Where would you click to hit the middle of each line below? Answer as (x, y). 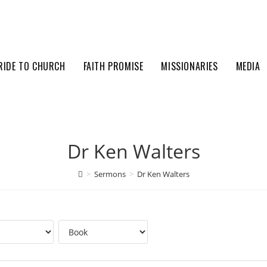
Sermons (110, 174)
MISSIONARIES (190, 66)
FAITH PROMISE (113, 66)
